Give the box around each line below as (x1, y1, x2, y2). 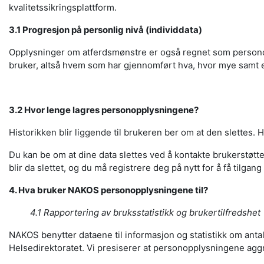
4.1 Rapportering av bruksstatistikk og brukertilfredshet (30, 207, 260, 218)
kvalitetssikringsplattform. (9, 2, 117, 13)
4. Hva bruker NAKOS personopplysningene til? (9, 184, 208, 196)
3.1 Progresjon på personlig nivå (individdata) (9, 24, 202, 35)
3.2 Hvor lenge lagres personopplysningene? (9, 104, 199, 115)
